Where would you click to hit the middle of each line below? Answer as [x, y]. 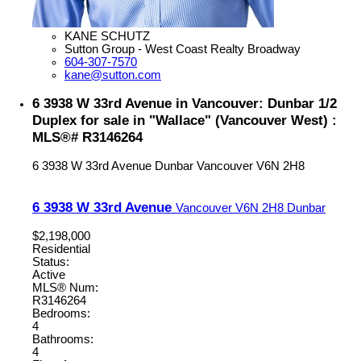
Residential [61, 249]
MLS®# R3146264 [87, 137]
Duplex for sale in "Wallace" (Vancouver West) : [185, 120]
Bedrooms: [61, 314]
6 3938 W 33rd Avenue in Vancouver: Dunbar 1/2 [185, 103]
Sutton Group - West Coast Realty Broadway [183, 49]
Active [49, 275]
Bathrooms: [63, 340]
